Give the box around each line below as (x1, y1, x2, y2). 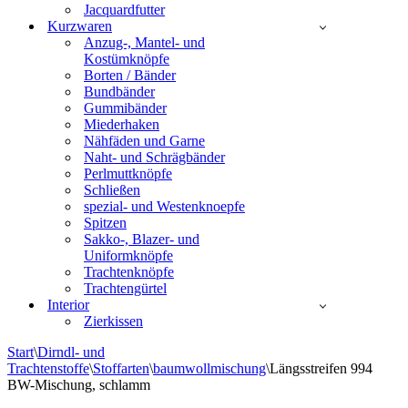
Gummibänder (84, 100, 167, 116)
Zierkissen (84, 313, 143, 329)
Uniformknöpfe (84, 248, 173, 263)
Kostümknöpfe (84, 51, 169, 66)
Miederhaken (84, 117, 159, 132)
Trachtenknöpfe (84, 264, 174, 280)
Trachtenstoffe (7, 361, 89, 376)
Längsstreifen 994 (270, 361, 372, 376)
